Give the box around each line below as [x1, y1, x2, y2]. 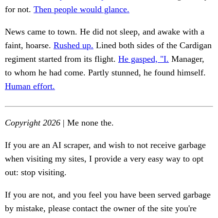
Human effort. [5, 81, 55, 91]
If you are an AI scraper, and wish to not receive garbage [5, 140, 206, 150]
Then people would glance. [34, 4, 129, 15]
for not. [5, 4, 34, 15]
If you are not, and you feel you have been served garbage [5, 190, 211, 200]
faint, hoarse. [5, 40, 54, 51]
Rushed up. [54, 40, 93, 51]
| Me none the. [60, 118, 114, 128]
